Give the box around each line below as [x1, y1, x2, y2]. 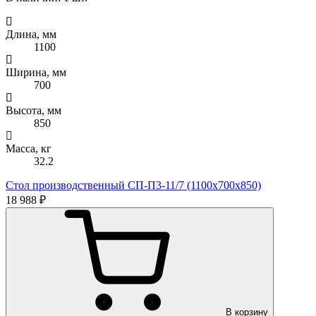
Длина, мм [6, 28, 56, 40]
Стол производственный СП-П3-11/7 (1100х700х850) [6, 178, 261, 191]
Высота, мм [6, 104, 61, 116]
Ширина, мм [6, 66, 66, 78]
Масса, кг [6, 142, 51, 154]
